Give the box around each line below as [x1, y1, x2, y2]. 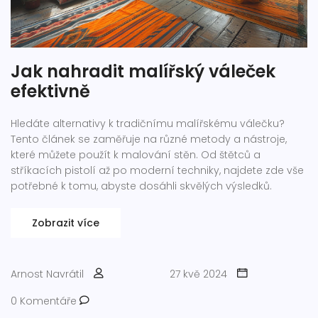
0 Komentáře [11, 293, 79, 308]
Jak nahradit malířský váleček [11, 59, 275, 83]
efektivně [11, 79, 90, 103]
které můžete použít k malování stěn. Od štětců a [11, 147, 261, 162]
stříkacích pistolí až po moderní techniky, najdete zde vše [11, 163, 304, 177]
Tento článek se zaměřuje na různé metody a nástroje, [11, 131, 287, 146]
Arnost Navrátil [11, 266, 84, 281]
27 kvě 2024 [170, 266, 227, 281]
